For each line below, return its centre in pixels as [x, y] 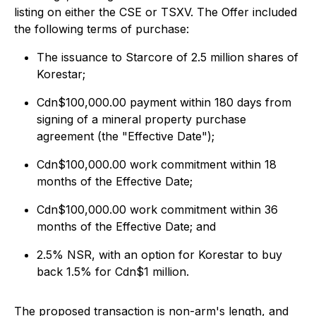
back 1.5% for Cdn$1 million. [113, 272]
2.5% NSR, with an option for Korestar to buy [159, 255]
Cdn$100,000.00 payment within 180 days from [164, 102]
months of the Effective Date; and [126, 226]
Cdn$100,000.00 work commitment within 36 [157, 209]
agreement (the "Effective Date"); [126, 136]
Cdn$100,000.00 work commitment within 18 [157, 164]
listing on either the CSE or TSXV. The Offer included [156, 12]
